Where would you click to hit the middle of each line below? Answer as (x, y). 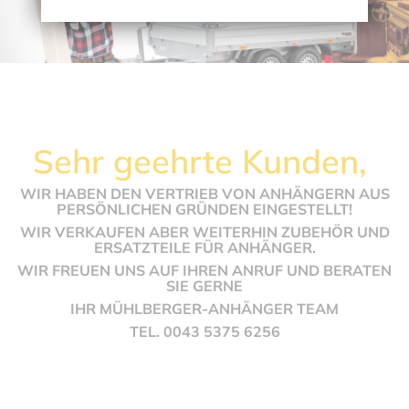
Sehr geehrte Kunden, (204, 162)
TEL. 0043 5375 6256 (204, 332)
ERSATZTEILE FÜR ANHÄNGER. (204, 248)
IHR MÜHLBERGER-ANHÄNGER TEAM (204, 309)
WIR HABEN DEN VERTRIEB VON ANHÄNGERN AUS (204, 194)
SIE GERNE (204, 286)
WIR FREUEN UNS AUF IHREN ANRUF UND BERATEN (204, 271)
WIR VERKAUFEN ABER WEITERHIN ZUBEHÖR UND (204, 232)
